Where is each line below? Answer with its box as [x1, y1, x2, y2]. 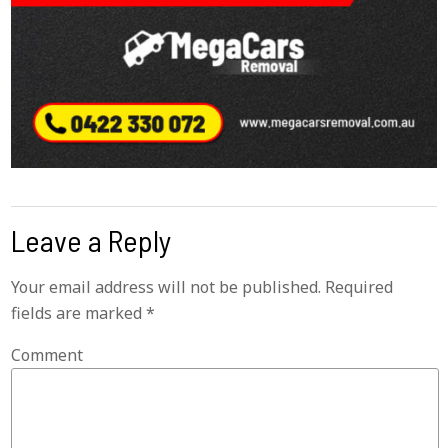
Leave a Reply [11, 222, 172, 259]
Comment [11, 344, 84, 367]
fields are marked [11, 302, 147, 325]
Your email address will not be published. [11, 276, 322, 299]
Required [321, 276, 394, 299]
